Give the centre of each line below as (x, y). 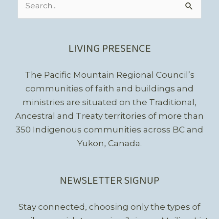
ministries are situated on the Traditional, (109, 102)
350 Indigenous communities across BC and (109, 130)
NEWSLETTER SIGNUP (109, 181)
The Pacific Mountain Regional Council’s (109, 75)
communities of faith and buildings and (109, 89)
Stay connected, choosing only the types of (109, 207)
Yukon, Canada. (109, 143)
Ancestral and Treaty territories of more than (109, 116)
